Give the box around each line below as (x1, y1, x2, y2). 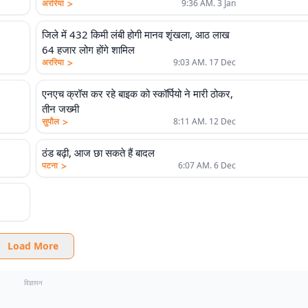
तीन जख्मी (42, 102, 79, 115)
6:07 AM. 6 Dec (178, 159, 236, 171)
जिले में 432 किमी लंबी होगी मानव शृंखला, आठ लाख (42, 27, 230, 41)
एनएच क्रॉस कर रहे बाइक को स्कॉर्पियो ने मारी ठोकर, (42, 87, 233, 100)
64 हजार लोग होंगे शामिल (42, 43, 135, 56)
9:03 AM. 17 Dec (173, 56, 236, 68)
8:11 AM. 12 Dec (173, 115, 236, 127)
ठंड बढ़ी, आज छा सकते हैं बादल (42, 146, 155, 159)
